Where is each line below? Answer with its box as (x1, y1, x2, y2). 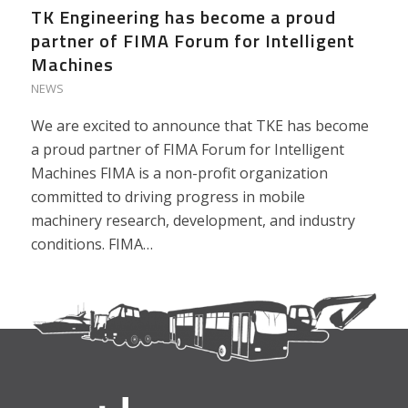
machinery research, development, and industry (30, 210, 355, 231)
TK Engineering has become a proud (30, 3, 336, 32)
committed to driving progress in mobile (30, 187, 305, 208)
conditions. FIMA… (30, 234, 153, 255)
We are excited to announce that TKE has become (30, 116, 369, 137)
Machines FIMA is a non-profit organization (30, 163, 328, 184)
